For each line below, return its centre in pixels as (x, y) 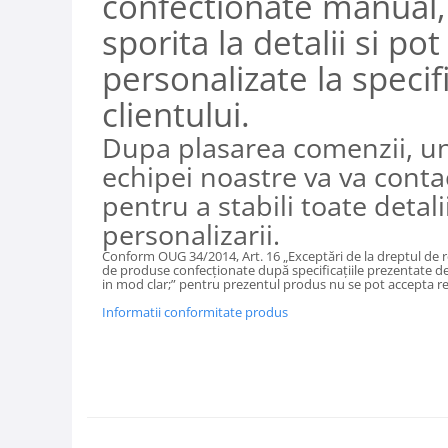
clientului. (176, 115)
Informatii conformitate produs (195, 312)
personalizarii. (191, 235)
